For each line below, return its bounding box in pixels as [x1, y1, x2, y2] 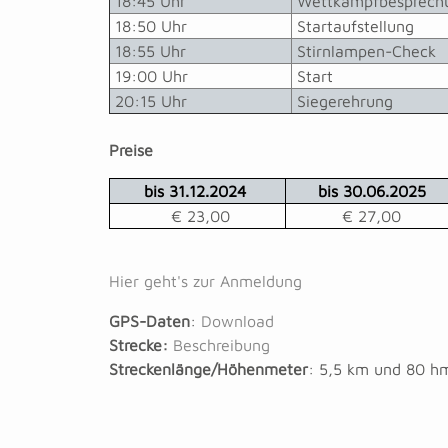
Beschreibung [173, 336, 270, 355]
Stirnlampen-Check [292, 42, 436, 61]
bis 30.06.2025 [317, 182, 426, 201]
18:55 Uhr [110, 42, 186, 61]
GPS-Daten [109, 312, 190, 331]
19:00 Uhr [110, 67, 188, 86]
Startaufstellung [292, 17, 414, 36]
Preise [109, 141, 153, 160]
